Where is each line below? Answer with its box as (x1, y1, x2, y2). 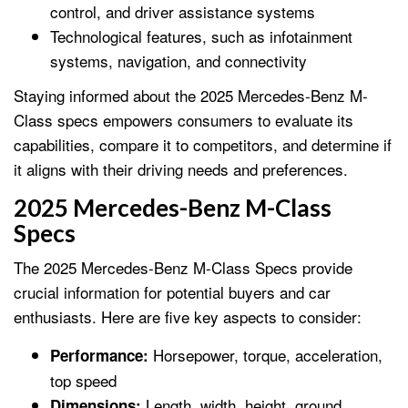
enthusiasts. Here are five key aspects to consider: (14, 305, 362, 329)
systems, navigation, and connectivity (50, 48, 307, 72)
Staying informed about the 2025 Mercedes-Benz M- (14, 84, 368, 107)
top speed (50, 369, 117, 393)
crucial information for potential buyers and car (14, 280, 331, 304)
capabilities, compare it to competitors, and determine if (14, 133, 392, 157)
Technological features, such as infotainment (50, 24, 352, 47)
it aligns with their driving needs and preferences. (14, 158, 348, 181)
